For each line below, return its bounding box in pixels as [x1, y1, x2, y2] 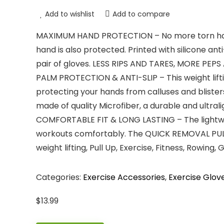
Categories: [36, 171, 83, 183]
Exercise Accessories [83, 171, 165, 183]
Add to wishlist [45, 9, 94, 19]
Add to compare [112, 9, 170, 19]
